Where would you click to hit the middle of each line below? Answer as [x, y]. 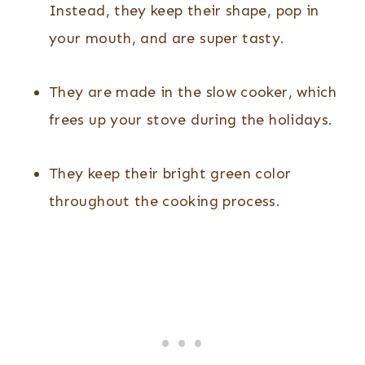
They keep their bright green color [170, 174]
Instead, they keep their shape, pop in [184, 11]
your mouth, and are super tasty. [169, 39]
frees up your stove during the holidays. [191, 120]
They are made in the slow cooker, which [193, 92]
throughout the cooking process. [165, 202]
